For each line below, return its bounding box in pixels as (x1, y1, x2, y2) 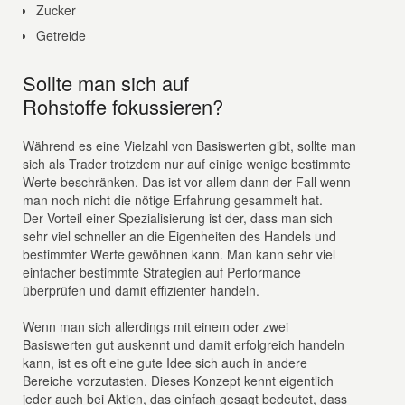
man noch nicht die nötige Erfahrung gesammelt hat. (23, 191, 324, 209)
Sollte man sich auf (23, 69, 190, 97)
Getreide (36, 26, 87, 44)
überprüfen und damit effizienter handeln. (23, 281, 260, 299)
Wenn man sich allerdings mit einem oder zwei (23, 317, 289, 335)
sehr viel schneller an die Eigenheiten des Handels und (23, 227, 337, 245)
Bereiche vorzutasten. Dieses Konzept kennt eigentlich (23, 372, 334, 390)
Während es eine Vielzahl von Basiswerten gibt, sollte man (23, 137, 357, 155)
